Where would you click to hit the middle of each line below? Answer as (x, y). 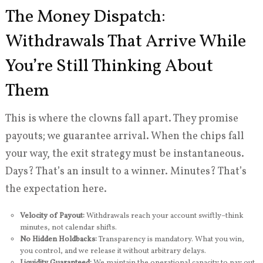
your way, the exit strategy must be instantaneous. (124, 154)
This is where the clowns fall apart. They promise (122, 119)
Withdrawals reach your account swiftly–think (164, 216)
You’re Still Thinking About (109, 66)
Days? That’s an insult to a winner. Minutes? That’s (126, 171)
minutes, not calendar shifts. (68, 227)
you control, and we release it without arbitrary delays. (113, 251)
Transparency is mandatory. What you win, (170, 239)
